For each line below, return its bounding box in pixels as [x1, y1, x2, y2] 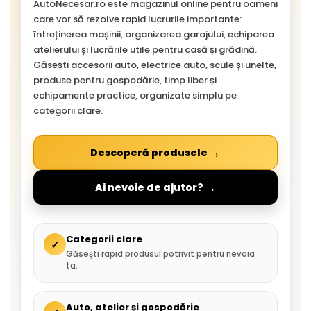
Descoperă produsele [90, 146, 208, 160]
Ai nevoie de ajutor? [94, 180, 203, 194]
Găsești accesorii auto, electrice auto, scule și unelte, [33, 58, 276, 72]
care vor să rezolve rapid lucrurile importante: [33, 12, 242, 26]
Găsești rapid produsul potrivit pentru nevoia [66, 249, 255, 260]
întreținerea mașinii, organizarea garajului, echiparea [33, 28, 274, 41]
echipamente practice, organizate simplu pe [33, 89, 237, 102]
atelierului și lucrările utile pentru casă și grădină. [33, 43, 257, 56]
